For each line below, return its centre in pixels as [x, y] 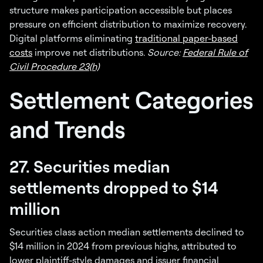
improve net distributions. [90, 53]
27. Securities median [90, 166]
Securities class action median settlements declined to [127, 232]
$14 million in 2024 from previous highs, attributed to [123, 246]
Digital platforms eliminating [72, 38]
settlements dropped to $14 [114, 188]
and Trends [68, 129]
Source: [165, 53]
